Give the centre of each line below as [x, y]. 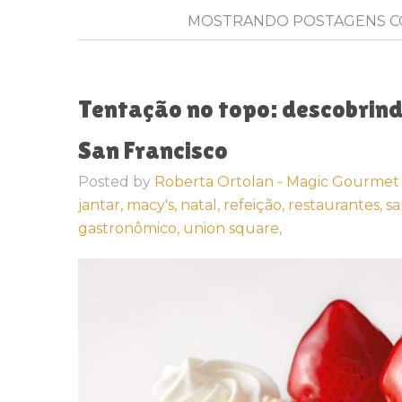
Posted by [116, 182]
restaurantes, [337, 205]
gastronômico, [131, 228]
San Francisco [153, 150]
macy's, [153, 205]
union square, [232, 228]
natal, [202, 205]
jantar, [102, 205]
